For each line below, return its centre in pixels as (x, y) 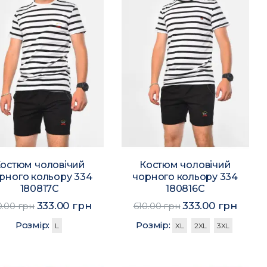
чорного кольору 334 (185, 177)
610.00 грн (157, 206)
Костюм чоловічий (185, 165)
